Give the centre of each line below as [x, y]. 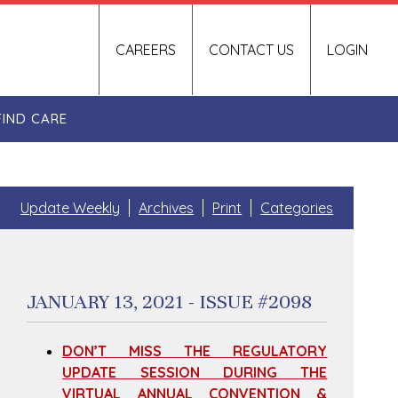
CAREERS [146, 50]
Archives [167, 208]
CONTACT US [252, 50]
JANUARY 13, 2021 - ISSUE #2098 [170, 302]
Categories [297, 208]
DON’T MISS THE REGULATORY [195, 351]
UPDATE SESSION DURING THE [195, 372]
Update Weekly [71, 208]
